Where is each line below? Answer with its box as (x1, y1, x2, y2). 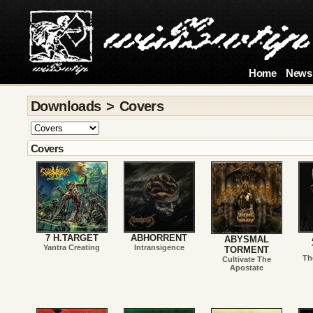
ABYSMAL (224, 234, 269, 245)
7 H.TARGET (45, 233, 99, 243)
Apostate (229, 263, 263, 272)
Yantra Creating (43, 243, 100, 252)
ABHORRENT (131, 233, 187, 243)
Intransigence (133, 243, 184, 252)
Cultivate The (221, 255, 271, 264)
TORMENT (224, 245, 269, 256)
